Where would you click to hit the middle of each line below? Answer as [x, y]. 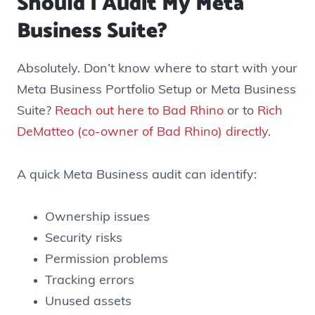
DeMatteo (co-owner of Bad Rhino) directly [142, 133]
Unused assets [88, 302]
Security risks [84, 239]
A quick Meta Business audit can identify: [137, 175]
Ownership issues [97, 218]
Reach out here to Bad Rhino [139, 112]
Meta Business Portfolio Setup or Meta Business [156, 91]
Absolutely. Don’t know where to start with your [157, 70]
